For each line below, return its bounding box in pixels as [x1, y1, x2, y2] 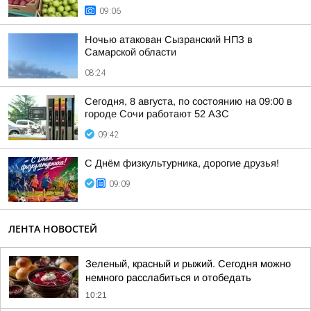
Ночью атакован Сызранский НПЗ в [85, 34, 253, 45]
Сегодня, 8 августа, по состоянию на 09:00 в [85, 96, 292, 107]
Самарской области [85, 47, 176, 58]
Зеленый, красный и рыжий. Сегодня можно [85, 258, 291, 269]
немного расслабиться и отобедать [85, 272, 251, 283]
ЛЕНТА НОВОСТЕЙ [8, 222, 97, 235]
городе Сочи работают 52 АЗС [85, 108, 229, 119]
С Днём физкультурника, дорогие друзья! [85, 158, 279, 169]
